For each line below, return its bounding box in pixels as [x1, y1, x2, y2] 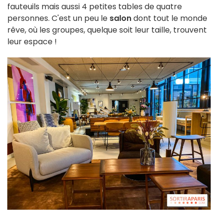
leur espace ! [7, 36, 57, 47]
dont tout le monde [131, 12, 207, 24]
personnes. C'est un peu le [7, 12, 109, 24]
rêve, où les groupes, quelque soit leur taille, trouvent [7, 24, 207, 36]
